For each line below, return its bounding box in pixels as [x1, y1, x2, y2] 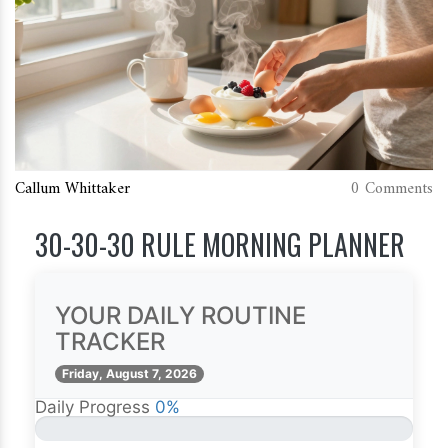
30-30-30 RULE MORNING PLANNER [35, 224, 405, 266]
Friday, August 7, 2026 [62, 366, 197, 382]
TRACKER [55, 327, 165, 357]
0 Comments [351, 175, 433, 204]
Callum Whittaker [15, 175, 130, 204]
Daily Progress [35, 397, 150, 418]
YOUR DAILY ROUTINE [55, 301, 306, 331]
